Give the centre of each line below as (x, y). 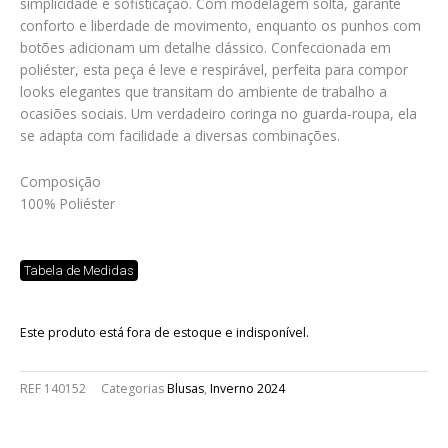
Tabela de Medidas (79, 271)
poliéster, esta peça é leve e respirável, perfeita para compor (214, 70)
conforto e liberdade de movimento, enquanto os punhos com (220, 26)
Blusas (185, 389)
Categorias (132, 389)
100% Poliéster (67, 204)
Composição (60, 182)
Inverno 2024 (247, 389)
